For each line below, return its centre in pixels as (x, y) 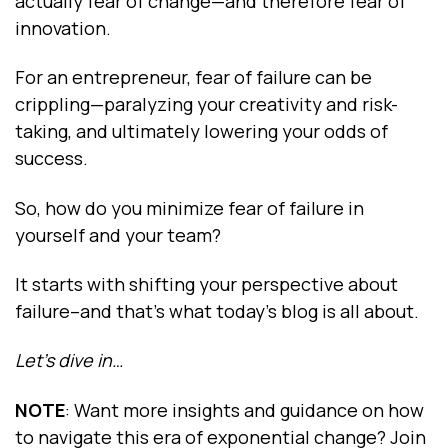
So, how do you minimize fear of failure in (189, 207)
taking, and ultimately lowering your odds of (201, 131)
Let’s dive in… (69, 360)
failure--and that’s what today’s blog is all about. (219, 310)
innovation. (65, 27)
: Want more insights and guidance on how (244, 409)
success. (51, 158)
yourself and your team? (118, 234)
